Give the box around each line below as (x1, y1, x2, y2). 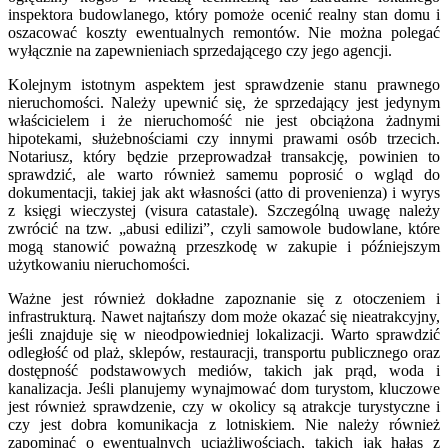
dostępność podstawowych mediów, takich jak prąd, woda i (8, 361, 440, 379)
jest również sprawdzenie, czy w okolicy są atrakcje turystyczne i (8, 397, 440, 415)
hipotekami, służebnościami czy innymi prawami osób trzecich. (8, 129, 440, 147)
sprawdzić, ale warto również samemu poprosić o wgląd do (8, 165, 440, 183)
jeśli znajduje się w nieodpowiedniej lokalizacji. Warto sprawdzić (8, 325, 440, 343)
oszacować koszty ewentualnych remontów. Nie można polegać (8, 23, 440, 41)
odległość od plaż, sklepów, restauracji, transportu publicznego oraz (8, 343, 440, 361)
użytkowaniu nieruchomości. (8, 255, 190, 273)
